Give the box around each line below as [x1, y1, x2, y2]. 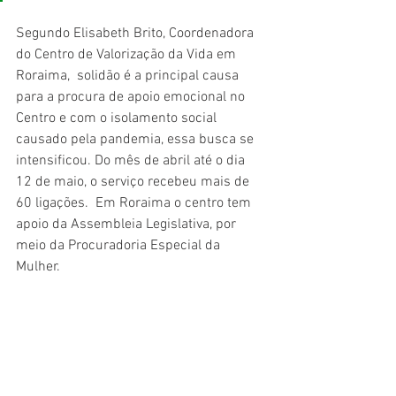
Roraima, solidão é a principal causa [16, 66, 242, 85]
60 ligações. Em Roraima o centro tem [16, 194, 255, 212]
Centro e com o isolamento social [16, 109, 220, 127]
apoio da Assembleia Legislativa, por [16, 215, 240, 233]
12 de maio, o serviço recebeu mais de [16, 172, 253, 191]
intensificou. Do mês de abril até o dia [16, 151, 248, 170]
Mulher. [16, 257, 60, 276]
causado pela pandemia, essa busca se [16, 130, 257, 148]
